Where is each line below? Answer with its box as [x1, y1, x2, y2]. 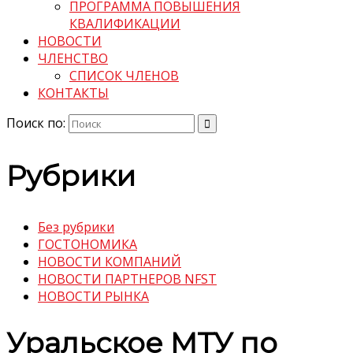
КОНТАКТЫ [38, 84, 109, 102]
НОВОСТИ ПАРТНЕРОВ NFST [38, 270, 217, 288]
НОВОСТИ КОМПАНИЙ [38, 253, 181, 271]
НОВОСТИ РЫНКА [38, 288, 149, 306]
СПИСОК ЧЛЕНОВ [69, 67, 179, 85]
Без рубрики [38, 218, 114, 236]
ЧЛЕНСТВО [38, 50, 108, 68]
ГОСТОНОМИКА [38, 236, 137, 254]
